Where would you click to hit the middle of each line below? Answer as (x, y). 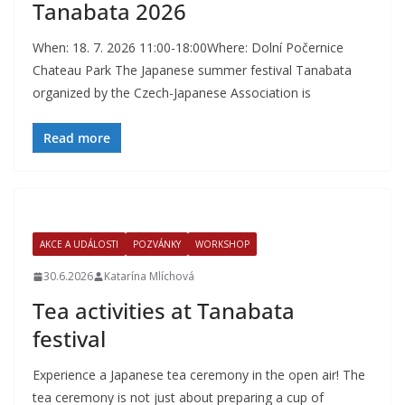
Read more (77, 138)
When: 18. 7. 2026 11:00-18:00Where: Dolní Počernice (188, 47)
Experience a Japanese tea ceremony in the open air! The (199, 375)
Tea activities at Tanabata (164, 311)
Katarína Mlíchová (149, 276)
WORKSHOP (222, 244)
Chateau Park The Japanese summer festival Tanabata (192, 70)
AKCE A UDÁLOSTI (79, 244)
